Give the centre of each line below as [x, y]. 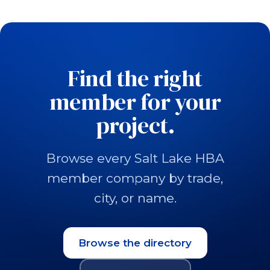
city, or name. [135, 198]
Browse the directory [135, 243]
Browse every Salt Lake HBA [135, 158]
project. [135, 125]
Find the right [135, 78]
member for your [135, 102]
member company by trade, [135, 178]
